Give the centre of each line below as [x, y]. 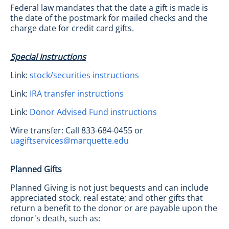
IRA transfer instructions [77, 94]
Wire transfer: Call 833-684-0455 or [77, 130]
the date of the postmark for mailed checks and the [109, 18]
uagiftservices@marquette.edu [70, 141]
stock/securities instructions [84, 75]
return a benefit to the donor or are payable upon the [114, 208]
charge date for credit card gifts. [72, 28]
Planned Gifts [36, 169]
